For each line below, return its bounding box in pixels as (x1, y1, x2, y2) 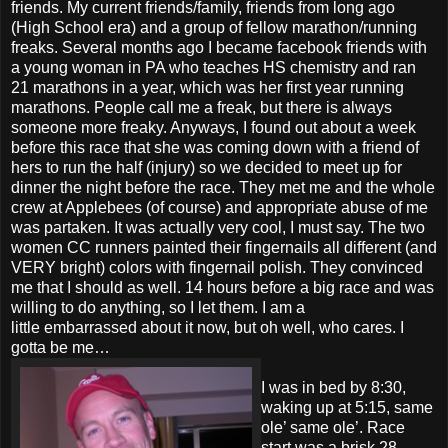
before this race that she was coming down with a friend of (11, 138, 419, 156)
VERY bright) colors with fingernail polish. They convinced (11, 258, 423, 276)
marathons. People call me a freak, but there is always (11, 98, 392, 116)
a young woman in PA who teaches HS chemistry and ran (11, 58, 416, 76)
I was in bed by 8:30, (261, 378, 406, 396)
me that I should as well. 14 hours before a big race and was (11, 278, 434, 296)
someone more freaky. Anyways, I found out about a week (11, 118, 416, 136)
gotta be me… (11, 338, 110, 356)
